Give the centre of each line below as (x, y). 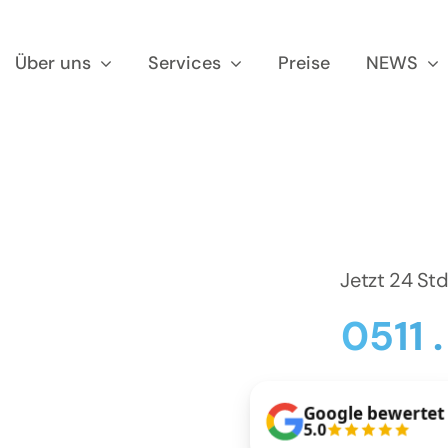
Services (185, 63)
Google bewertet (373, 413)
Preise (304, 63)
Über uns (53, 63)
